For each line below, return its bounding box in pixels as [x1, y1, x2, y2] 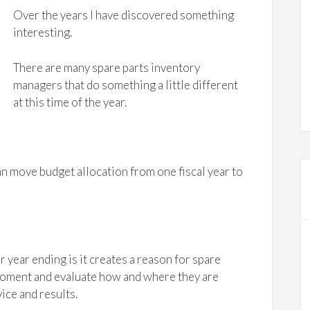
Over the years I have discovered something [13, 8, 234, 22]
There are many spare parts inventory [13, 60, 200, 75]
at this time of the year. [13, 95, 127, 109]
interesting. [13, 25, 72, 39]
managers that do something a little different [13, 77, 238, 92]
